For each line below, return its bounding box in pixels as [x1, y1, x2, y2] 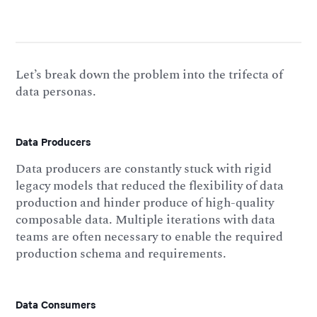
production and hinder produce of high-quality [16, 192, 275, 212]
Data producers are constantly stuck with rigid [16, 158, 272, 178]
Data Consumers [16, 296, 96, 311]
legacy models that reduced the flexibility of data [16, 175, 284, 195]
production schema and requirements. [16, 243, 227, 263]
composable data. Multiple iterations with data [16, 209, 276, 229]
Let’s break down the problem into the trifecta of [16, 64, 284, 84]
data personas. [16, 81, 97, 101]
